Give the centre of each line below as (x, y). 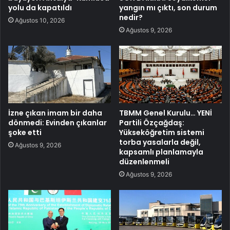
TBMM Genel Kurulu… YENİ (166, 113)
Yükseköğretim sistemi (162, 133)
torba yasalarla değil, (160, 142)
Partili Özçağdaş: (152, 123)
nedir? (131, 17)
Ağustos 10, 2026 (40, 20)
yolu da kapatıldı (40, 7)
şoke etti (25, 133)
